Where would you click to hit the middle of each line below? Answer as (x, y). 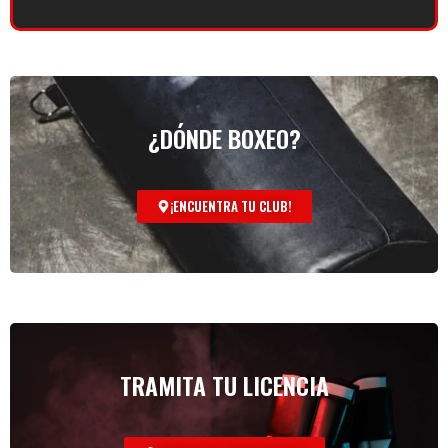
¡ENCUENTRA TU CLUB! (230, 205)
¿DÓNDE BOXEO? (224, 137)
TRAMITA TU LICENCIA (224, 384)
